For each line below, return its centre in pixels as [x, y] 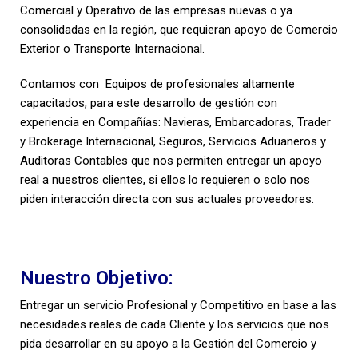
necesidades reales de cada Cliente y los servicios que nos [175, 324]
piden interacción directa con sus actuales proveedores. [167, 199]
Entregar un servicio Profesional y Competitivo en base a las [178, 305]
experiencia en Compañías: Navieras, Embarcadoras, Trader [175, 122]
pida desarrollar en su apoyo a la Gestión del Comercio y [168, 343]
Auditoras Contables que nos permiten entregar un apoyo [171, 160]
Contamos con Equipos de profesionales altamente [157, 84]
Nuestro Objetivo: [97, 278]
